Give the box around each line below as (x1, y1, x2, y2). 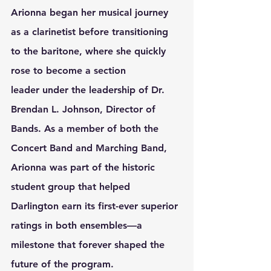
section (94, 65, 129, 77)
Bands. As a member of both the (11, 123, 162, 135)
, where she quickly (79, 45, 169, 57)
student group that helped (11, 181, 133, 193)
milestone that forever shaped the (11, 239, 168, 251)
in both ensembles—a (42, 220, 145, 232)
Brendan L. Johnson (11, 103, 100, 116)
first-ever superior (98, 200, 181, 212)
